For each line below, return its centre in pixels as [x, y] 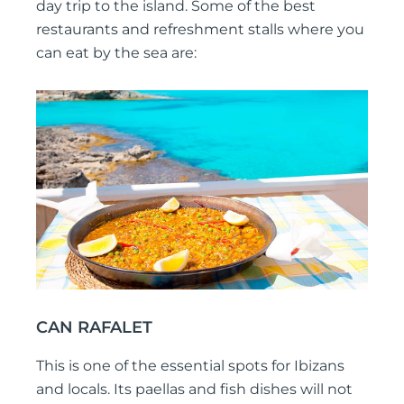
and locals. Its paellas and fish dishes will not [194, 390]
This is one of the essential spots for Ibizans [190, 366]
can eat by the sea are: [116, 53]
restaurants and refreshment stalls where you [200, 30]
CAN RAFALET [94, 327]
